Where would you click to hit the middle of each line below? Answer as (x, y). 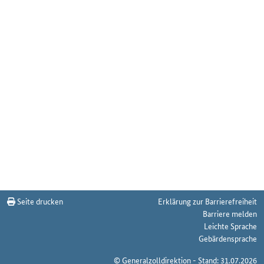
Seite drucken (39, 201)
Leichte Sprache (230, 226)
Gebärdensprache (228, 238)
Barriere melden (230, 213)
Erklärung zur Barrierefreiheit (207, 201)
